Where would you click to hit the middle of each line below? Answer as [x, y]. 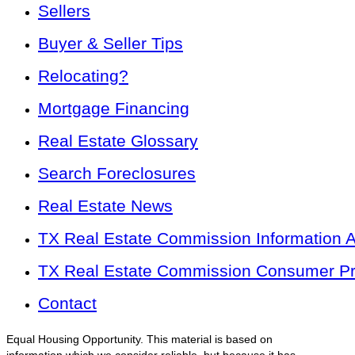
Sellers [64, 11]
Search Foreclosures [117, 174]
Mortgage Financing [114, 109]
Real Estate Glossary [118, 141]
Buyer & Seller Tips [111, 44]
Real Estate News [105, 206]
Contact [67, 303]
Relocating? [83, 76]
